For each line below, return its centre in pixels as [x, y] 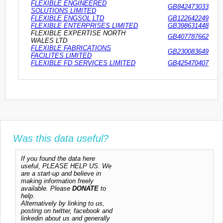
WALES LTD [49, 41]
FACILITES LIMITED [61, 56]
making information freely [57, 181]
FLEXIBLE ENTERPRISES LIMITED [84, 26]
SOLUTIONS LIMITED [63, 11]
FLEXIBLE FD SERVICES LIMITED [83, 63]
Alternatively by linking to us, [63, 204]
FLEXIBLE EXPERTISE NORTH [78, 33]
